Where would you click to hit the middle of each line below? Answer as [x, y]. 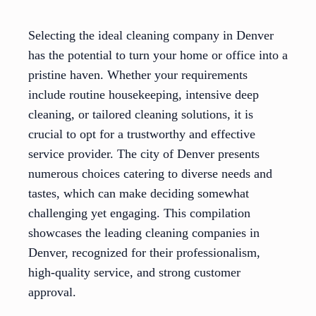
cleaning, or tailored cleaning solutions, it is [141, 115]
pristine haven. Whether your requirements [138, 75]
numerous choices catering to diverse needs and [150, 174]
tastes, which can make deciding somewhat [139, 194]
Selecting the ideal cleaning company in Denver [151, 36]
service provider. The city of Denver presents [144, 154]
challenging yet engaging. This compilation [139, 213]
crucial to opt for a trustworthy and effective [142, 134]
